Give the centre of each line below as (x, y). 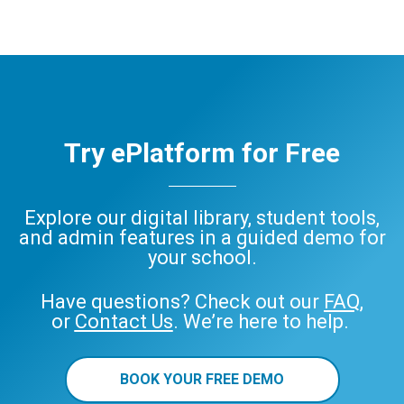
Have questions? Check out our (182, 301)
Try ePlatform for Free (202, 152)
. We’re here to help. (263, 321)
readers (73, 25)
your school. (202, 257)
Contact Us (124, 321)
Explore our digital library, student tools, (202, 217)
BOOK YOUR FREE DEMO (202, 379)
